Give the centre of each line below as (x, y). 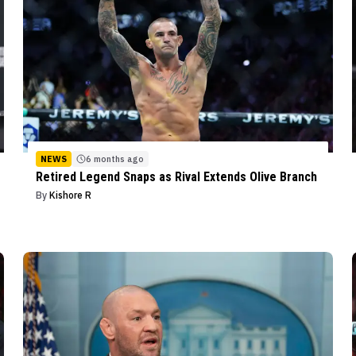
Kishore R (70, 195)
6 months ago (114, 159)
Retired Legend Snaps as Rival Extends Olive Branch (176, 177)
